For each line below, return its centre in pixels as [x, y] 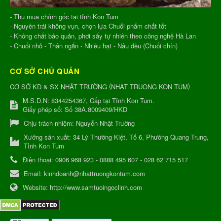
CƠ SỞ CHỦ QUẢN [45, 71]
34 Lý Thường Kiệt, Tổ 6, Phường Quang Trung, [141, 137]
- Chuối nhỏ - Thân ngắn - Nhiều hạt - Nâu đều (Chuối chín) [94, 45]
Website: [36, 187]
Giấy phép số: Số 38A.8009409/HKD [75, 109]
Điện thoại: [39, 159]
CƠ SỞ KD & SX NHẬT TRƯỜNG [58, 86]
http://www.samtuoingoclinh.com [96, 187]
